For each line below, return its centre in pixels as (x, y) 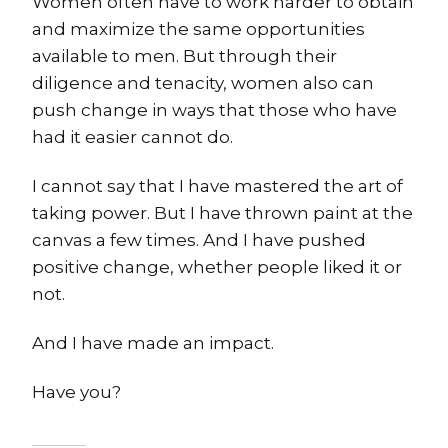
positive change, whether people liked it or (217, 267)
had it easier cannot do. (132, 137)
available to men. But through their (184, 56)
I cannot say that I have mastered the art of (217, 186)
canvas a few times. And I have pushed (199, 240)
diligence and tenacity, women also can (203, 83)
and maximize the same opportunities (198, 29)
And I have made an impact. (153, 343)
